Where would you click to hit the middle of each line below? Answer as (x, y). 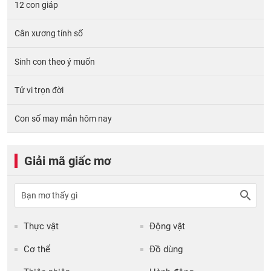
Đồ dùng (166, 250)
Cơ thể (37, 250)
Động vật (167, 227)
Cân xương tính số (49, 34)
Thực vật (41, 227)
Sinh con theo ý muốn (55, 62)
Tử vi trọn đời (39, 90)
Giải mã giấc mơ (68, 161)
